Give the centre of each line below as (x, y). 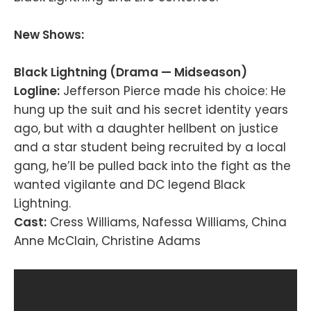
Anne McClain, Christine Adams (107, 241)
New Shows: (49, 34)
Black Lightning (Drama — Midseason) (131, 72)
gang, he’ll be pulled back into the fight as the (152, 166)
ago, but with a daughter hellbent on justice (146, 128)
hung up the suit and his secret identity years (151, 109)
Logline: (37, 91)
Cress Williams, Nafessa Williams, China (167, 222)
